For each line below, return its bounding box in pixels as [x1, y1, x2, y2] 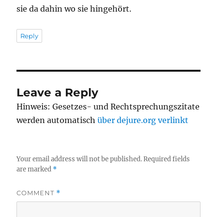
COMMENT [16, 189, 57, 197]
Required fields [143, 155, 190, 164]
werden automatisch [16, 115, 98, 125]
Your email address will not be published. [16, 155, 142, 164]
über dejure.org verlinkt [97, 115, 189, 125]
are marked [16, 165, 53, 174]
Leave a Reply [16, 86, 99, 100]
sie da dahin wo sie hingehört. [16, 4, 132, 14]
